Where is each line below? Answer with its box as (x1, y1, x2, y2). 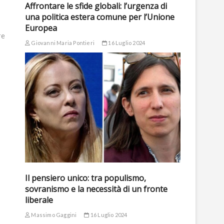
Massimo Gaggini (30, 211, 77, 218)
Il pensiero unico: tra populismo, (25, 172, 146, 184)
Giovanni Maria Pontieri (30, 39, 95, 46)
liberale (25, 194, 53, 206)
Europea (25, 22, 57, 33)
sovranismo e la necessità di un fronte (25, 183, 167, 195)
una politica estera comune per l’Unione (25, 11, 174, 22)
